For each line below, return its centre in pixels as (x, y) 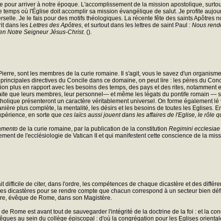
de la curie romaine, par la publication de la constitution (93, 129)
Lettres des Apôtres (55, 25)
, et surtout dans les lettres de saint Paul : (137, 25)
